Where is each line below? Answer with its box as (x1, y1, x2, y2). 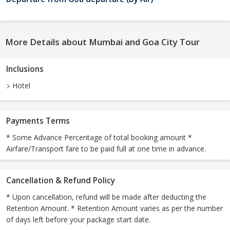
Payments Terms (6, 116, 70, 127)
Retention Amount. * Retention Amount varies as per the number (6, 203, 223, 214)
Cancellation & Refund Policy (6, 175, 115, 186)
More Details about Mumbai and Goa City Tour (5, 36, 200, 48)
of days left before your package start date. (6, 215, 150, 225)
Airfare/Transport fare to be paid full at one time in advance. (6, 144, 206, 154)
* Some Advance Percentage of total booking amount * (6, 132, 192, 143)
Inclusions (6, 64, 44, 75)
